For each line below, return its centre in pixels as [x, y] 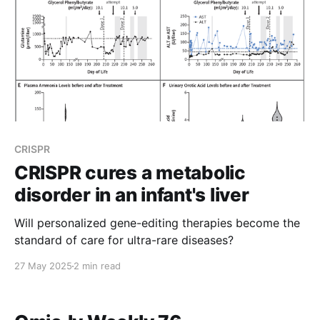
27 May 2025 [43, 266]
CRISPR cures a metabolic [130, 173]
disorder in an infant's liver [132, 195]
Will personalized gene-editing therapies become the [157, 223]
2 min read [97, 266]
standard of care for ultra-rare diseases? [124, 240]
